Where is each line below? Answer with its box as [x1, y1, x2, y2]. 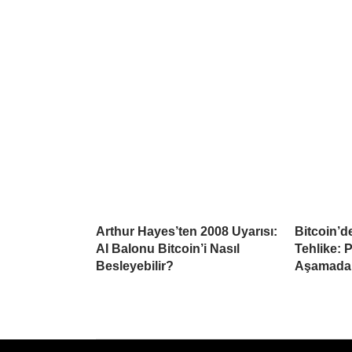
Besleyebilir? [96, 258, 174, 273]
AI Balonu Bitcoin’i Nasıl [96, 241, 240, 255]
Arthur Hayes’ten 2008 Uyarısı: [96, 224, 277, 238]
